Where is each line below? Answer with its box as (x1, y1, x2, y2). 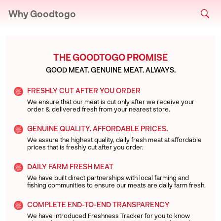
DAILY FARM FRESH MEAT (27, 162, 114, 171)
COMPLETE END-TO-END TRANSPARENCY (27, 200, 170, 209)
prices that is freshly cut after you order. (27, 143, 144, 151)
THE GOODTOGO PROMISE (53, 52, 168, 63)
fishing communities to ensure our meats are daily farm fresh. (27, 181, 206, 189)
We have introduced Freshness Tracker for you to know (27, 212, 190, 220)
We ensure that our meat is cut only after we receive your (27, 98, 195, 106)
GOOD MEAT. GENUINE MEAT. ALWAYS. (45, 66, 176, 74)
